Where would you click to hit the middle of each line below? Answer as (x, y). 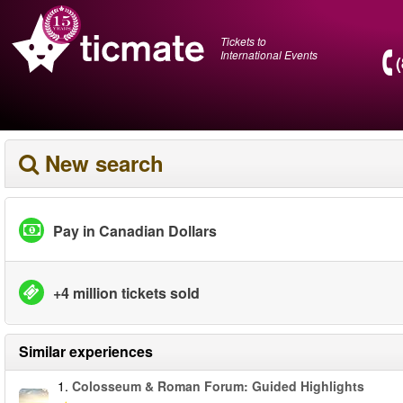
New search (104, 163)
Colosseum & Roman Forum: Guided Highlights (218, 386)
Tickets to (243, 40)
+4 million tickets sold (126, 292)
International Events (269, 54)
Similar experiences (86, 351)
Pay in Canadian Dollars (135, 230)
